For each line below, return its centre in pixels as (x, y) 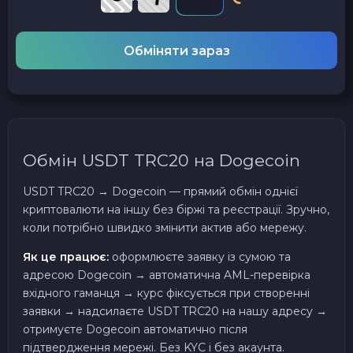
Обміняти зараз (176, 50)
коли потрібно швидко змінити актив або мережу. (165, 227)
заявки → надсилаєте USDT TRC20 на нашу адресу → (175, 311)
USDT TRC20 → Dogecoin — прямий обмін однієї (160, 191)
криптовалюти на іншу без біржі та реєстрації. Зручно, (176, 209)
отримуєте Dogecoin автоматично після (135, 329)
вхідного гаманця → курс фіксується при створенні (166, 293)
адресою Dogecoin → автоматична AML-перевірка (167, 275)
